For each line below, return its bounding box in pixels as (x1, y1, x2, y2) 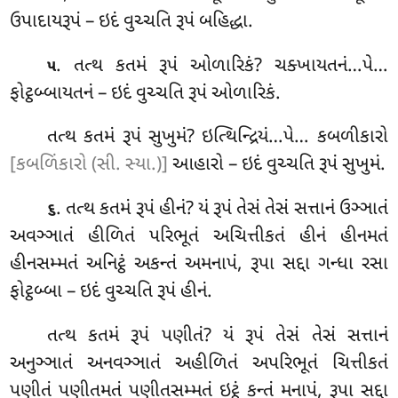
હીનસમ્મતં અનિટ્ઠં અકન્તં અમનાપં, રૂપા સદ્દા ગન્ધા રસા (10, 252, 388, 278)
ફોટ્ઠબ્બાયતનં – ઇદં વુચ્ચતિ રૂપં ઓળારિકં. (10, 81, 282, 107)
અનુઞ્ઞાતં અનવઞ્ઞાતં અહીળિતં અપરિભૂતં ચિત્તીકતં (10, 352, 388, 378)
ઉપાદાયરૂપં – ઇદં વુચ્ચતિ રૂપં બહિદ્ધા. (10, 9, 254, 35)
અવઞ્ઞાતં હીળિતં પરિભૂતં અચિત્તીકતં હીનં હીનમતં (10, 225, 388, 251)
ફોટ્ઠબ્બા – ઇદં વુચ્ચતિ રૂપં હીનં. (10, 280, 213, 306)
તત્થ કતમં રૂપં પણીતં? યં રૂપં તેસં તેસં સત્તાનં (47, 324, 388, 350)
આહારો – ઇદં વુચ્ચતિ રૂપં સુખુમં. (168, 153, 386, 179)
